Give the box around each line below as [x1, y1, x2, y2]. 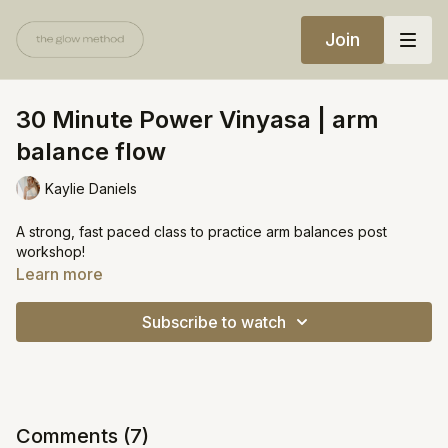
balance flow [16, 137, 166, 166]
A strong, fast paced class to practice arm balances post [16, 223, 387, 240]
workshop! [16, 243, 85, 260]
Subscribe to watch [142, 312, 286, 332]
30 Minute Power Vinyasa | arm [16, 105, 379, 134]
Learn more [16, 264, 103, 284]
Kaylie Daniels [45, 179, 137, 197]
